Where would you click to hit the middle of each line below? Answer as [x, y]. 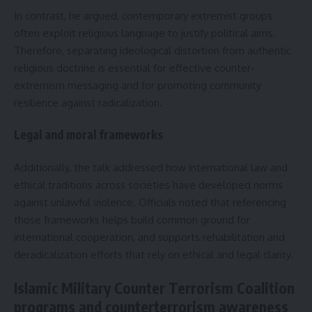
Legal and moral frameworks [88, 135]
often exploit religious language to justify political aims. [145, 33]
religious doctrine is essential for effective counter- [134, 68]
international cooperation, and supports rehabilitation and [149, 237]
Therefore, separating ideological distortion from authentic [153, 50]
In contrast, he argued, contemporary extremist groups [143, 15]
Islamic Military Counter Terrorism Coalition [154, 288]
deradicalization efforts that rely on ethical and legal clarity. [154, 254]
